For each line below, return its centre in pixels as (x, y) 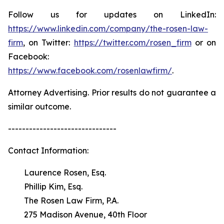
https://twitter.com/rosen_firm (132, 42)
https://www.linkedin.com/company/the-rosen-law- (108, 28)
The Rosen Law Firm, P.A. (63, 200)
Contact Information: (48, 150)
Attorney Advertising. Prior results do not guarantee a (112, 92)
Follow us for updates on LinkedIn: (112, 14)
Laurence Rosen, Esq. (57, 172)
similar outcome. (39, 106)
